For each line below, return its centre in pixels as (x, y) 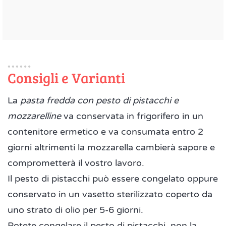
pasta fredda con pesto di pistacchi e (99, 101)
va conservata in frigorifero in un (132, 116)
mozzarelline (34, 116)
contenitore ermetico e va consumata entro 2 (105, 132)
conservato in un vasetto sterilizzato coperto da (110, 194)
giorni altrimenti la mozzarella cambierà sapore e (111, 148)
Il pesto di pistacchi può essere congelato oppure (113, 179)
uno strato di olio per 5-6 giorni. (77, 210)
